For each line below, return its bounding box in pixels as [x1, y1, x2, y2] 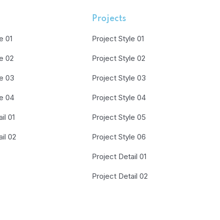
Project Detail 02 [91, 171, 148, 181]
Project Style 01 [91, 34, 144, 43]
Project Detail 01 [91, 152, 146, 161]
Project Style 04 [91, 93, 146, 102]
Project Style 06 [91, 132, 146, 141]
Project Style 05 [91, 112, 146, 122]
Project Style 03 [91, 73, 146, 82]
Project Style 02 [91, 54, 145, 63]
